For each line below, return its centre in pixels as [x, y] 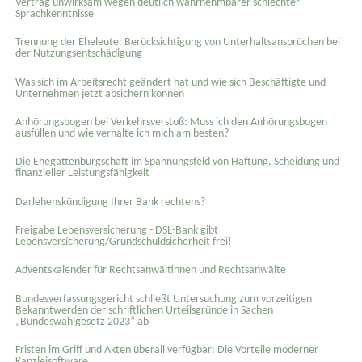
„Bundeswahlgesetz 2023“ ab [82, 322]
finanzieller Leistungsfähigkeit [82, 174]
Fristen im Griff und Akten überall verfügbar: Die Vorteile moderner [166, 350]
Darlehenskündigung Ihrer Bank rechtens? [110, 202]
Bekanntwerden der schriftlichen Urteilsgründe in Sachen [144, 310]
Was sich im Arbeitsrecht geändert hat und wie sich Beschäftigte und [170, 82]
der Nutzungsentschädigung [78, 54]
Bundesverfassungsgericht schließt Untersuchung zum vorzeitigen [163, 299]
